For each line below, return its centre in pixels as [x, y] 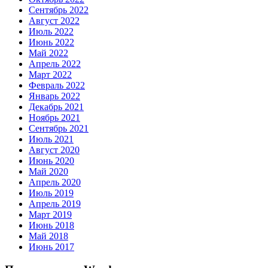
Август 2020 [54, 150]
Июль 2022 [51, 31]
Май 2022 [48, 53]
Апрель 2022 [55, 63]
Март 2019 [50, 214]
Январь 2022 [54, 96]
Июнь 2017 [51, 246]
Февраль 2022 [57, 85]
